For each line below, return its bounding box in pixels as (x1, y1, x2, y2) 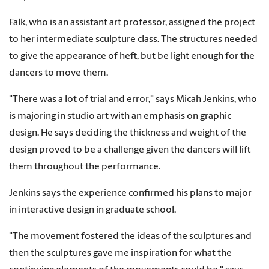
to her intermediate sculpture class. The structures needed (9, 34, 258, 44)
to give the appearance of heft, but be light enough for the (9, 51, 255, 61)
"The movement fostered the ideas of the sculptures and (9, 231, 252, 241)
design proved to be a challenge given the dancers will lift (9, 145, 250, 155)
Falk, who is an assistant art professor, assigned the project (9, 17, 255, 28)
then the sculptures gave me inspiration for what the (9, 248, 232, 258)
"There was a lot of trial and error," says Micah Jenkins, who (9, 94, 257, 104)
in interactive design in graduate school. (9, 205, 176, 215)
